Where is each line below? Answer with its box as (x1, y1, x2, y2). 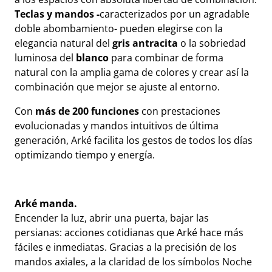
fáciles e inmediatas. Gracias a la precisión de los (15, 240, 237, 254)
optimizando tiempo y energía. (15, 148, 155, 161)
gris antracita (112, 36, 178, 50)
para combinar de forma (109, 51, 223, 64)
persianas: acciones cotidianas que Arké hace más (15, 226, 243, 239)
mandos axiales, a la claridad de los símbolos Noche (15, 255, 252, 268)
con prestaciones (141, 104, 220, 118)
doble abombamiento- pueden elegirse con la (15, 22, 223, 35)
